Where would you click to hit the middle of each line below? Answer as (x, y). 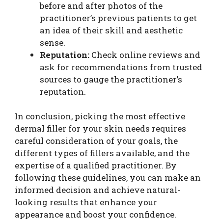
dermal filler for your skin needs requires (100, 129)
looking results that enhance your (86, 202)
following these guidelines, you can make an (108, 178)
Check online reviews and (145, 55)
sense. (53, 42)
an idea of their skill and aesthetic (111, 30)
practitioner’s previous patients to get (118, 18)
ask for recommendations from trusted (121, 67)
